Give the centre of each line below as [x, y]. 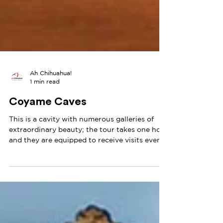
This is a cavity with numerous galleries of [81, 141]
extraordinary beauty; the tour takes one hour [89, 151]
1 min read [45, 103]
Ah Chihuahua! [51, 95]
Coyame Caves [48, 123]
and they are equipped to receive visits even [85, 162]
